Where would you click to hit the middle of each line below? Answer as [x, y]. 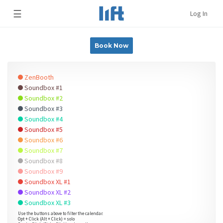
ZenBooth [38, 77]
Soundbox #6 [43, 140]
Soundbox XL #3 [47, 203]
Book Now [111, 46]
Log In [199, 13]
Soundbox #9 [43, 171]
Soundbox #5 [43, 129]
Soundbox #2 [43, 98]
